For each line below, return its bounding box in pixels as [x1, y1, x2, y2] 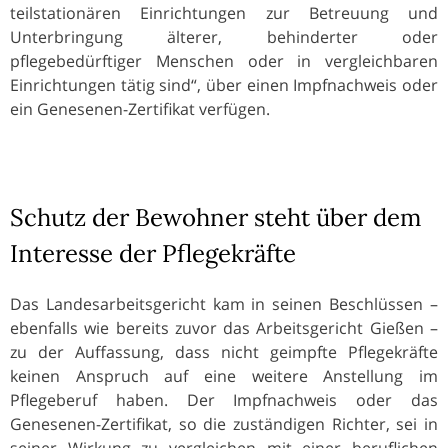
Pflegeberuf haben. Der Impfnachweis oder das [10, 388, 438, 411]
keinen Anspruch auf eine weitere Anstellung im [10, 364, 438, 387]
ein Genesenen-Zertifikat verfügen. [10, 97, 270, 120]
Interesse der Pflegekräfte [10, 237, 296, 269]
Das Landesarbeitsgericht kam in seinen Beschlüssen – [10, 292, 438, 315]
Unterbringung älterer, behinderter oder [10, 25, 438, 48]
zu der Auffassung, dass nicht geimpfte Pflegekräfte [10, 340, 438, 363]
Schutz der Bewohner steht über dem [10, 201, 421, 233]
